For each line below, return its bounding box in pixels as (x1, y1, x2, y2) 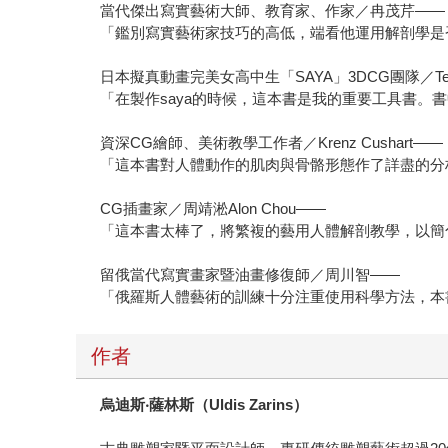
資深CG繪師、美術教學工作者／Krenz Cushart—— (100, 133, 444, 151)
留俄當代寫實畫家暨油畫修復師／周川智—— (100, 265, 401, 283)
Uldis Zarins (209, 395, 294, 413)
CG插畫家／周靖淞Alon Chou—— (100, 199, 327, 217)
